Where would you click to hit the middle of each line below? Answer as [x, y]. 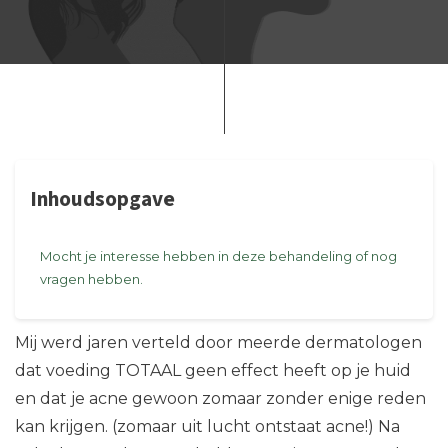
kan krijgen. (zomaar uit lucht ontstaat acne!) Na [207, 426]
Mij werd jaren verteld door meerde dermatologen [218, 342]
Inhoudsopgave [102, 199]
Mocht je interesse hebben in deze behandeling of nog [218, 256]
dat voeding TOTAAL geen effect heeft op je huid [213, 370]
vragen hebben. [91, 279]
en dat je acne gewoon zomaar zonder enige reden [220, 398]
